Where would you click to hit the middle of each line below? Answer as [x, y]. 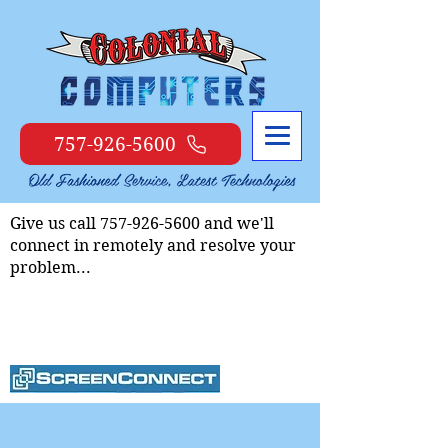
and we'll [237, 223]
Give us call [55, 223]
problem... [50, 267]
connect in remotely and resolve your [153, 245]
